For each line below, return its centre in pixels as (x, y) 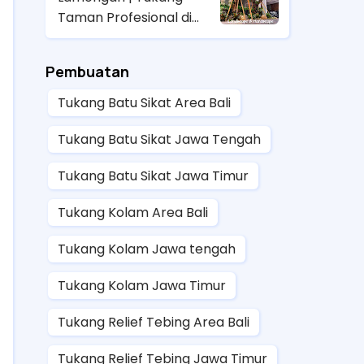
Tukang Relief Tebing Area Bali (154, 322)
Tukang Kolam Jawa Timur (142, 285)
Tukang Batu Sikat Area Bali (144, 102)
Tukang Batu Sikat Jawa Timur (153, 175)
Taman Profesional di (125, 17)
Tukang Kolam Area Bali (133, 212)
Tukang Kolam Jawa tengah (147, 249)
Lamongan (91, 37)
